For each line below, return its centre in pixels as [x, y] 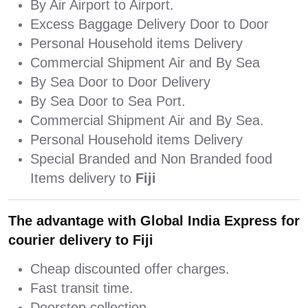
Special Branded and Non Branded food [151, 159]
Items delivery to [83, 178]
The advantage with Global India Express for [154, 221]
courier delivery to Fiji [81, 240]
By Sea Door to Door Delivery [120, 82]
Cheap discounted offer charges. [130, 269]
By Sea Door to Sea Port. [108, 101]
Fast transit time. [82, 288]
